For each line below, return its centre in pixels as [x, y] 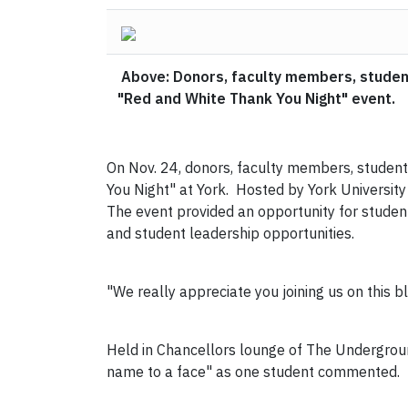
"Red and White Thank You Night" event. [256, 99]
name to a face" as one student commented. [253, 372]
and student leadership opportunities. [230, 234]
